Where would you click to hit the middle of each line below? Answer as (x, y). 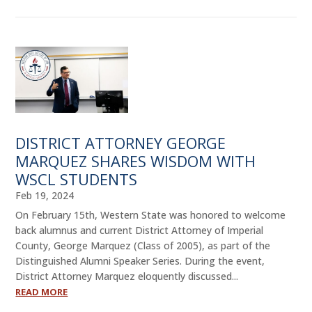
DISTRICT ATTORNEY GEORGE (121, 143)
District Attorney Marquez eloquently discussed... (127, 276)
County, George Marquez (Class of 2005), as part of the (143, 246)
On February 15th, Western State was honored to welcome (151, 215)
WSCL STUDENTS (77, 179)
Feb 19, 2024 (45, 196)
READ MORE (42, 292)
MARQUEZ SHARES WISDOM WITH (136, 161)
